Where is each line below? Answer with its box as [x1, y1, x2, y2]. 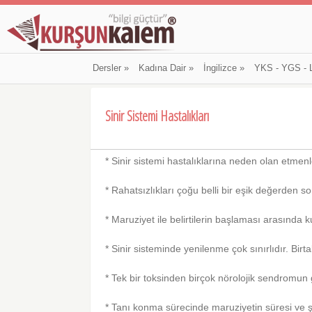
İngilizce [203, 63, 237, 73]
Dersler [92, 63, 121, 73]
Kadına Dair [138, 63, 186, 73]
